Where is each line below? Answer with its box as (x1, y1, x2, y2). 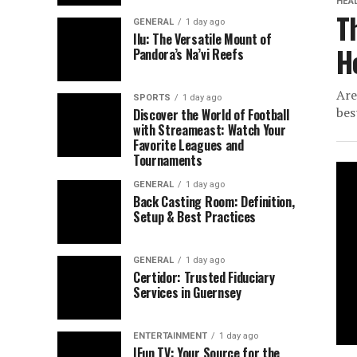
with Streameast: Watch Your (133, 120, 286, 139)
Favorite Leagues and (133, 135, 244, 155)
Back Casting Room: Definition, (133, 192, 295, 211)
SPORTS (133, 92, 171, 103)
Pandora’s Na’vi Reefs (133, 45, 244, 64)
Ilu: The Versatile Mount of (133, 29, 272, 49)
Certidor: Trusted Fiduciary (133, 268, 275, 287)
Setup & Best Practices (133, 207, 256, 226)
